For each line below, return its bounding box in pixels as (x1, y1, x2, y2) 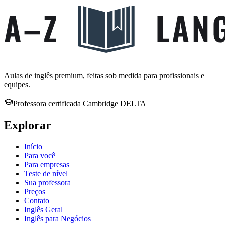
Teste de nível (24, 169, 68, 178)
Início (24, 142, 42, 151)
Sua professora (24, 178, 71, 187)
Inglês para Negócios (24, 214, 91, 223)
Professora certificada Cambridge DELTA (13, 99, 146, 108)
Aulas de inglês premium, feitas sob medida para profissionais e (4, 71, 204, 80)
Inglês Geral (24, 205, 63, 214)
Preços (24, 187, 45, 196)
